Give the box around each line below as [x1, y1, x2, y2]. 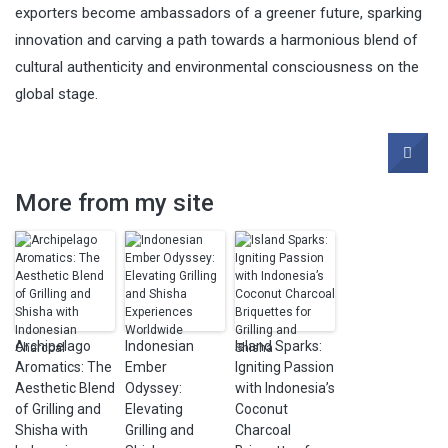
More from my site [15, 188, 214, 217]
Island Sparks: [235, 337, 322, 354]
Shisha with [15, 421, 88, 438]
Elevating [125, 400, 183, 417]
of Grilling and [15, 400, 101, 417]
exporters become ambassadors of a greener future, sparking [15, 3, 422, 22]
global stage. [15, 84, 98, 103]
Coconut [235, 400, 288, 417]
